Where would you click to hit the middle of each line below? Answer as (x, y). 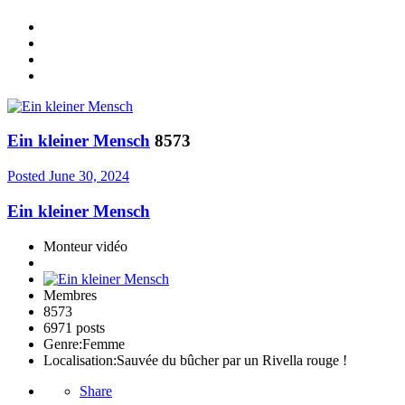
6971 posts (74, 327)
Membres (70, 295)
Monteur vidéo (85, 246)
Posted (28, 176)
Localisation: (80, 360)
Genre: (63, 344)
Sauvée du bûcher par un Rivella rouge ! (232, 360)
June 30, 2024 (89, 176)
